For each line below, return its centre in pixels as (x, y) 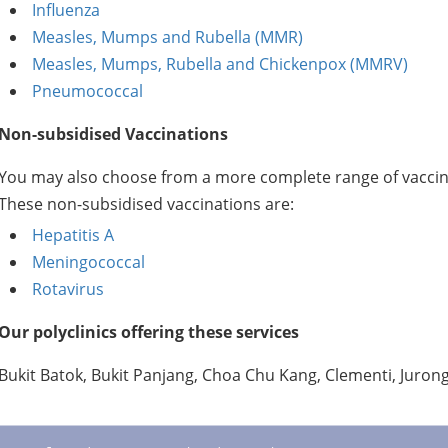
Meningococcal (88, 262)
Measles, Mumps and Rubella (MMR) (167, 37)
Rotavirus (67, 289)
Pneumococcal (87, 91)
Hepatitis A (72, 235)
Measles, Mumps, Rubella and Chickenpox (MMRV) (219, 64)
